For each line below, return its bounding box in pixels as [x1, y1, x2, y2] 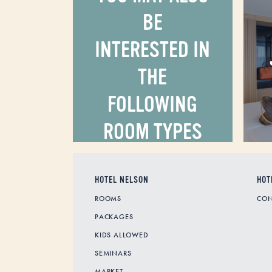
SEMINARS [95, 248, 132, 258]
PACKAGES [95, 212, 134, 222]
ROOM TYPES [103, 120, 202, 144]
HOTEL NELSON [95, 175, 149, 185]
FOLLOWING [107, 92, 198, 117]
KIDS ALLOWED [95, 230, 149, 240]
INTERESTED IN [95, 38, 211, 63]
